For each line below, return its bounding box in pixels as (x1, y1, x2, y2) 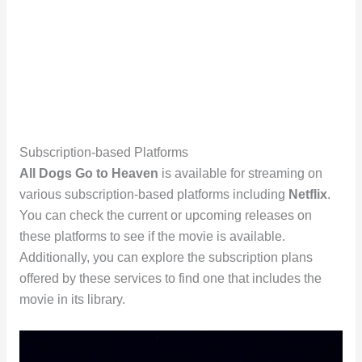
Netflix (288, 187, 327, 202)
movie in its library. (19, 293, 125, 307)
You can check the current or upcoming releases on (19, 208, 312, 223)
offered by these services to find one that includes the (19, 271, 322, 286)
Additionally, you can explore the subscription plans (19, 250, 313, 265)
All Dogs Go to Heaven (19, 166, 158, 181)
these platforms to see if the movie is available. (19, 229, 285, 244)
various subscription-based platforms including (19, 187, 288, 202)
